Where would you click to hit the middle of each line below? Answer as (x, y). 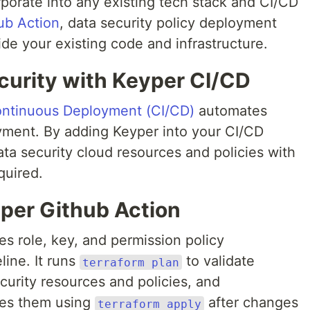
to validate (218, 261)
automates (231, 111)
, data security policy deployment (168, 23)
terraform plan (131, 262)
